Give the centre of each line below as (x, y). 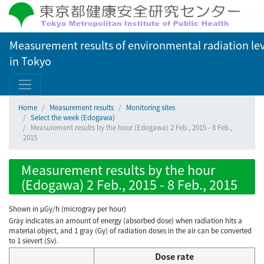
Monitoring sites (151, 107)
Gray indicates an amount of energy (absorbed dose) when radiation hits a (126, 221)
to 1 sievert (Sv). (34, 241)
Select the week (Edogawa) (73, 117)
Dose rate (174, 256)
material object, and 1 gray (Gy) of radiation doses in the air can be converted (130, 231)
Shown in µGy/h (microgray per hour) (67, 209)
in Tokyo (30, 61)
